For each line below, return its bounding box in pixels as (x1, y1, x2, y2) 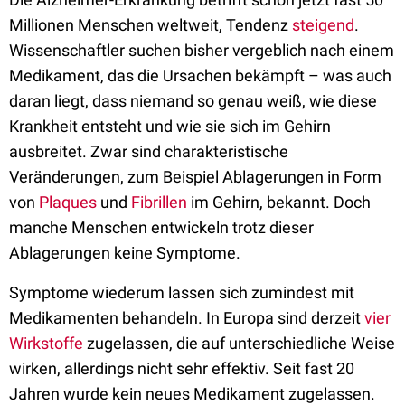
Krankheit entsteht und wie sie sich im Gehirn (9, 117, 331, 136)
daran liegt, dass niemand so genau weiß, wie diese (9, 91, 377, 110)
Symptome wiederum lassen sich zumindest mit (9, 283, 354, 302)
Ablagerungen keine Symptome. (9, 243, 240, 262)
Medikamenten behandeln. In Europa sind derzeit (9, 308, 364, 327)
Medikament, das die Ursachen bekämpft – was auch (9, 66, 391, 85)
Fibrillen (131, 193, 187, 212)
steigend (292, 15, 354, 34)
